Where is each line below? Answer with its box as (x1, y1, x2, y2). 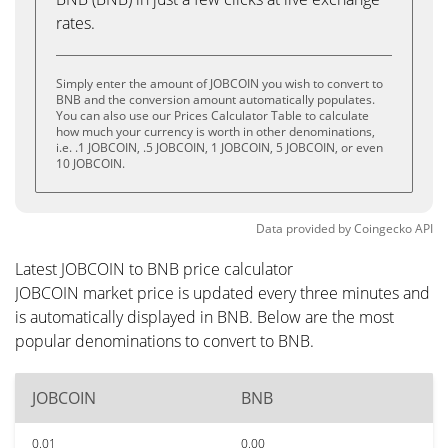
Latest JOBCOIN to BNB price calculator (15, 258, 293, 280)
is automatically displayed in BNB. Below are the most (15, 306, 394, 328)
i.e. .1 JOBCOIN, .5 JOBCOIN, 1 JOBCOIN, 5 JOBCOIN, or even (56, 139, 383, 156)
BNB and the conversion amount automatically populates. (56, 91, 375, 108)
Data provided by (256, 220, 351, 237)
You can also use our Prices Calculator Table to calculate (56, 107, 369, 124)
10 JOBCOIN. (56, 155, 125, 172)
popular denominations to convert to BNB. (15, 330, 314, 352)
